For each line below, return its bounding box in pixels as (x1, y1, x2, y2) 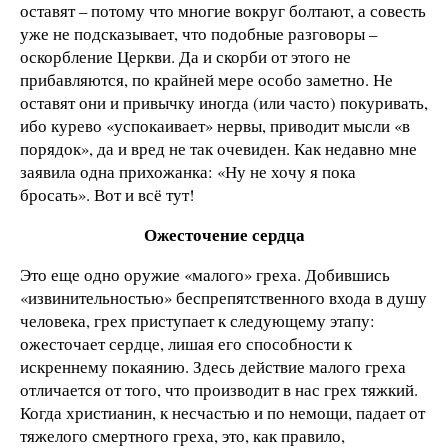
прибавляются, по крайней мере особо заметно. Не (20, 68, 393, 92)
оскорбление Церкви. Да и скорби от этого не (20, 45, 351, 69)
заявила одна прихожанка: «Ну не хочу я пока (20, 160, 356, 184)
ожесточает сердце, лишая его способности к (20, 331, 352, 355)
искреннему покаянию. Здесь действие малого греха (20, 354, 406, 378)
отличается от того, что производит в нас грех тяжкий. (20, 377, 418, 401)
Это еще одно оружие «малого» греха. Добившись (20, 262, 390, 286)
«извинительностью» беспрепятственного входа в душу (20, 285, 427, 309)
